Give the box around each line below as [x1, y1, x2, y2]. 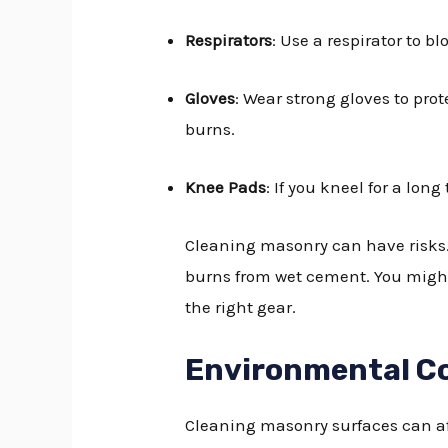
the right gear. [185, 297, 297, 318]
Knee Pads [185, 177, 267, 198]
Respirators [185, 29, 273, 50]
